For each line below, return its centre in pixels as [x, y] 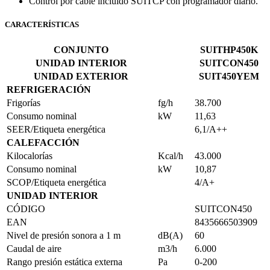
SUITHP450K [229, 50]
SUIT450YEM [229, 76]
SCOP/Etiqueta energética [56, 182]
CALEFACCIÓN [43, 143]
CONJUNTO [81, 50]
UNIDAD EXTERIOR [81, 76]
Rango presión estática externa [64, 262]
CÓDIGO [26, 209]
